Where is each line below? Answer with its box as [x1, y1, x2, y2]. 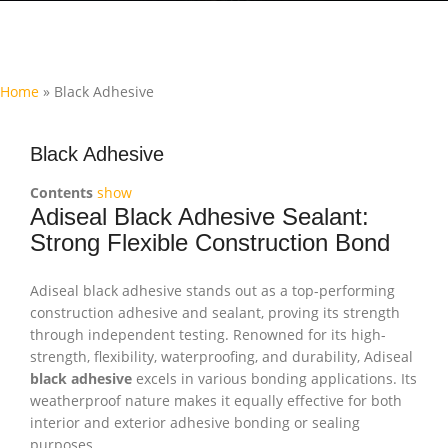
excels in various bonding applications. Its [132, 369, 417, 388]
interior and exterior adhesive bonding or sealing [30, 413, 360, 432]
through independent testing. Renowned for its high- [30, 325, 386, 344]
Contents [30, 183, 93, 202]
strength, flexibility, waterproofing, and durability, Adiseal [30, 347, 413, 366]
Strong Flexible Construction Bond [30, 229, 390, 256]
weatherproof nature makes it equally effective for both [30, 391, 402, 410]
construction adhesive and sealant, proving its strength [30, 303, 400, 322]
